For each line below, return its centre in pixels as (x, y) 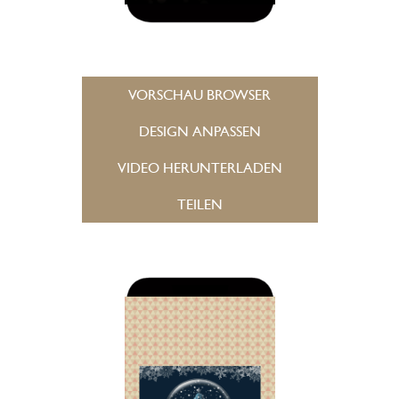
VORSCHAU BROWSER (199, 95)
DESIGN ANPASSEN (199, 131)
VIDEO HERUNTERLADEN (199, 168)
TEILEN (199, 204)
